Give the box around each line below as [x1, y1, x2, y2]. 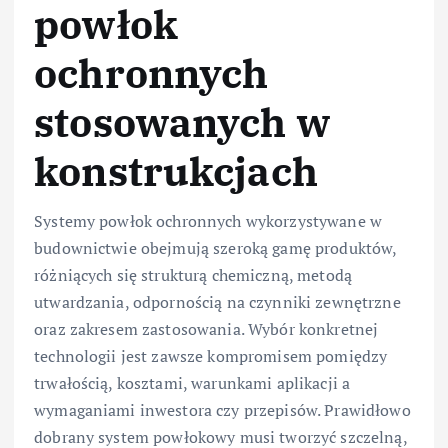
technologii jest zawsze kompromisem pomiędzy [34, 345, 388, 368]
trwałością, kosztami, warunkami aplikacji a [34, 372, 351, 395]
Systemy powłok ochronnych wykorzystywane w [34, 210, 382, 233]
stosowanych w [34, 95, 331, 148]
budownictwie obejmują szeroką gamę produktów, [34, 237, 397, 260]
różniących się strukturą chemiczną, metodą [34, 264, 352, 287]
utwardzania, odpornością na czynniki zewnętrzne [34, 291, 401, 314]
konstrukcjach [34, 144, 318, 197]
